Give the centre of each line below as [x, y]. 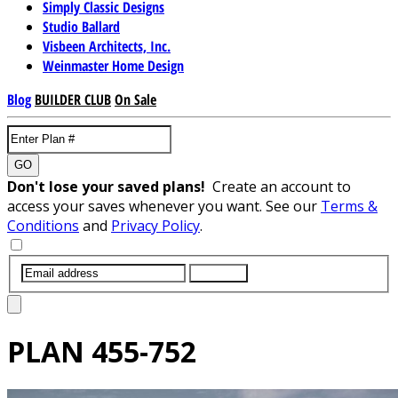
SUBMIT [219, 273]
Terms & [349, 206]
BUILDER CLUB [73, 99]
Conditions [43, 225]
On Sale [135, 99]
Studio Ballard [81, 26]
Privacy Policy [155, 225]
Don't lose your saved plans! [110, 186]
